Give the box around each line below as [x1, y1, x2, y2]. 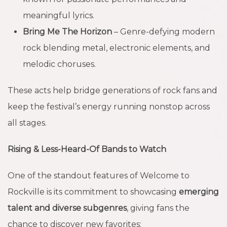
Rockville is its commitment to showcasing [8, 186, 179, 197]
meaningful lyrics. [23, 10, 94, 20]
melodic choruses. [23, 59, 96, 69]
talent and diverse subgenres [8, 203, 127, 213]
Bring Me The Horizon [23, 26, 112, 36]
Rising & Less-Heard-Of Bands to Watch [8, 144, 166, 154]
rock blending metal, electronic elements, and [23, 43, 210, 53]
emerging [179, 186, 219, 197]
